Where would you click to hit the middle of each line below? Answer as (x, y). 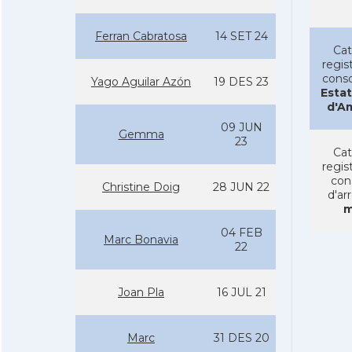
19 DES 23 (241, 82)
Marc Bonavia (141, 240)
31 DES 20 (241, 338)
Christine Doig (141, 187)
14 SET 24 (241, 36)
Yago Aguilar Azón (141, 82)
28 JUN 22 (241, 187)
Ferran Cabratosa (141, 36)
